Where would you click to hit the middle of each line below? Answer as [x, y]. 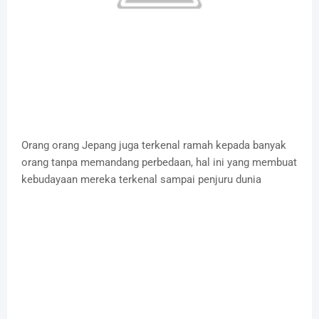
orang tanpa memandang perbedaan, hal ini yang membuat [159, 163]
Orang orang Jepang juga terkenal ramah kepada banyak [154, 146]
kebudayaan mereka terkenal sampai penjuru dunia [141, 180]
